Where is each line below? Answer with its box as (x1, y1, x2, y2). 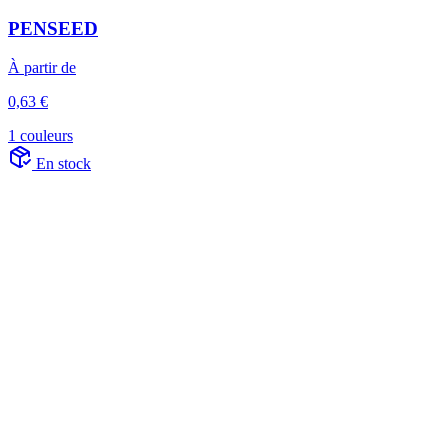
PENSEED (8, 18, 98, 40)
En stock (36, 155, 91, 173)
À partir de (8, 59, 76, 77)
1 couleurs (8, 127, 73, 145)
